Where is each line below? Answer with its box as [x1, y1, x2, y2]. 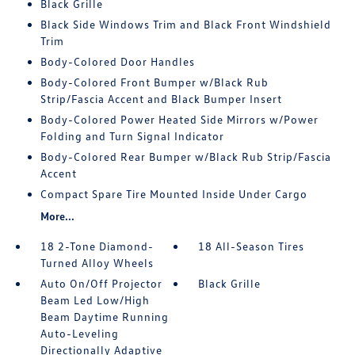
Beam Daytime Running [40, 310, 169, 323]
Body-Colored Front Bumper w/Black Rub [40, 75, 269, 89]
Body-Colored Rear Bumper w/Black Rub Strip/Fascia [40, 150, 331, 163]
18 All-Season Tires [198, 239, 305, 253]
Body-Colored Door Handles [40, 55, 195, 68]
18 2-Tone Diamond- [40, 239, 154, 253]
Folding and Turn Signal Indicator [40, 129, 224, 143]
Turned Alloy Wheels [40, 256, 154, 269]
